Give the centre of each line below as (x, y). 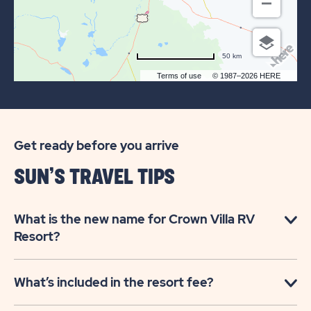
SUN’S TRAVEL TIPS (94, 178)
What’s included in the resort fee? (114, 283)
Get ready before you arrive (96, 146)
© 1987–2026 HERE (246, 76)
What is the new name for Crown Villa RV (134, 219)
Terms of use (179, 76)
